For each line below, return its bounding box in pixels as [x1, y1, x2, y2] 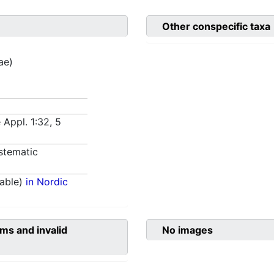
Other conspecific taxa [162, 20, 270, 33]
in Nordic [26, 176, 68, 188]
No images [162, 224, 213, 237]
